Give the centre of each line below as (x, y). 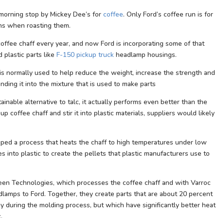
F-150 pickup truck (85, 55)
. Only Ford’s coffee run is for (168, 14)
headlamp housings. (145, 55)
